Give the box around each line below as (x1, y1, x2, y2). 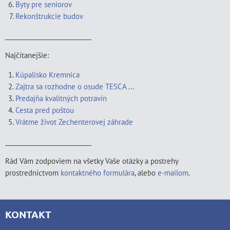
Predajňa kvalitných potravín (15, 93, 107, 103)
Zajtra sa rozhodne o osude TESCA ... (15, 81, 134, 91)
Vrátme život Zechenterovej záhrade (15, 117, 133, 127)
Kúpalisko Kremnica (15, 69, 80, 80)
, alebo (135, 167, 158, 178)
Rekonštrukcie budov (15, 11, 83, 21)
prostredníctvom (5, 167, 61, 178)
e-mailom (158, 167, 188, 178)
